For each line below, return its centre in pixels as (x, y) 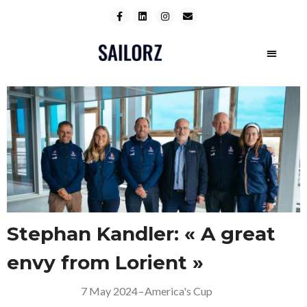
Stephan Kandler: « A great (141, 234)
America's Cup (179, 291)
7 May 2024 (109, 291)
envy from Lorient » (105, 262)
